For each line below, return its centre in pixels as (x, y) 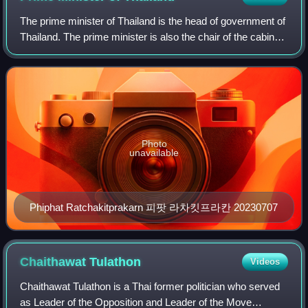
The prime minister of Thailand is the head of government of (153, 21)
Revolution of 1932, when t (79, 68)
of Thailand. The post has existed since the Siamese (137, 52)
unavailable (154, 152)
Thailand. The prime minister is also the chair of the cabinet (152, 36)
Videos (265, 261)
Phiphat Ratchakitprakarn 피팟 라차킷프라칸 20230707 (154, 207)
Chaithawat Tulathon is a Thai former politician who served (150, 286)
